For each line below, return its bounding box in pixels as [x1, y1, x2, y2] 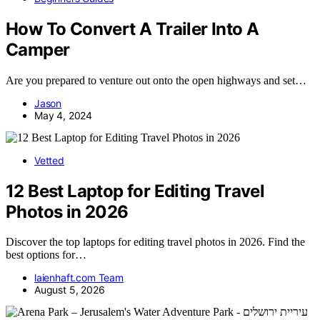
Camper [6, 39, 70, 60]
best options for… [6, 249, 86, 261]
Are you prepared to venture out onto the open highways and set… [6, 74, 306, 86]
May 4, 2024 [34, 109, 93, 121]
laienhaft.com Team [34, 271, 124, 284]
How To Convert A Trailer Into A [6, 18, 259, 39]
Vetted [34, 154, 64, 166]
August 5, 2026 [34, 284, 105, 296]
